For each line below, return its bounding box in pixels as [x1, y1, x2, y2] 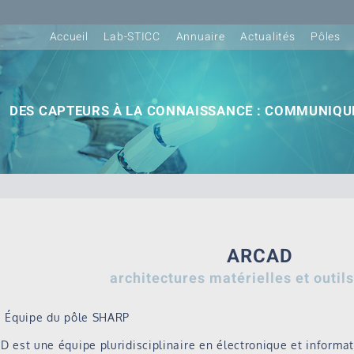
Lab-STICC [104, 28, 160, 45]
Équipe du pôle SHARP [5, 311, 130, 325]
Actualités [240, 28, 296, 45]
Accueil [49, 28, 88, 45]
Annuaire [175, 28, 225, 45]
